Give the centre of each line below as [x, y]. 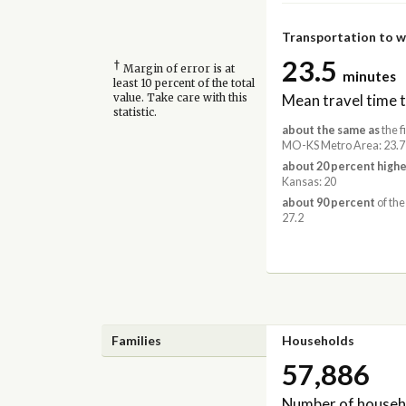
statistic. [135, 112]
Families [137, 340]
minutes [369, 77]
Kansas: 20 [309, 182]
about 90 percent [328, 203]
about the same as [330, 130]
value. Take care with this [180, 97]
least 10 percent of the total [184, 83]
